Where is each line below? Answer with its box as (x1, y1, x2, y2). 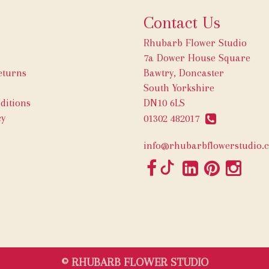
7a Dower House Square (144, 51, 250, 64)
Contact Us (144, 12, 220, 32)
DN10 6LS (144, 96, 185, 109)
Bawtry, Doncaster (144, 66, 224, 79)
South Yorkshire (144, 81, 214, 94)
